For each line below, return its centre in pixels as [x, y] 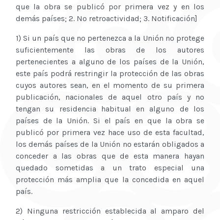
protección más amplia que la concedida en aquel [110, 180]
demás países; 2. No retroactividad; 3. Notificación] [107, 19]
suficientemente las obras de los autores [110, 50]
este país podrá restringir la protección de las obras [110, 74]
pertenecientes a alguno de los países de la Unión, [110, 62]
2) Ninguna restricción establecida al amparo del [110, 211]
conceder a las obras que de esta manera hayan [110, 156]
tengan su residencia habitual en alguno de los [110, 109]
